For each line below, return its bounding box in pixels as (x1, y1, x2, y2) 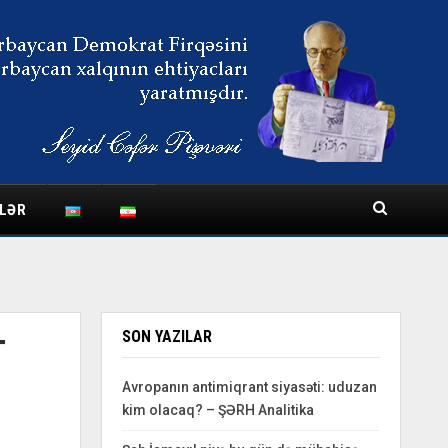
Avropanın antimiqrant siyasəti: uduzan (121, 379, 377, 395)
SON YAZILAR (121, 327, 212, 346)
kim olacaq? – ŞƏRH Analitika (121, 402, 314, 418)
